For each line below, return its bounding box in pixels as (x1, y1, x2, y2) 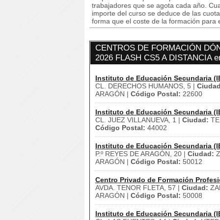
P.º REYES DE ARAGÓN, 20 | (95, 150, 188, 158)
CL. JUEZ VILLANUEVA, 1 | (95, 116, 182, 124)
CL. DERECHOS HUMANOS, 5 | (95, 82, 197, 90)
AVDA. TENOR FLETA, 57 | (95, 184, 182, 192)
